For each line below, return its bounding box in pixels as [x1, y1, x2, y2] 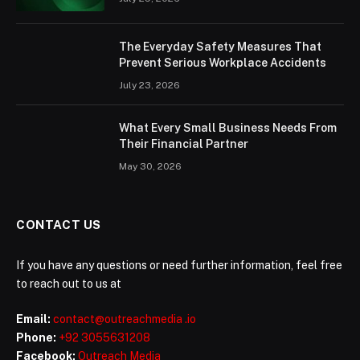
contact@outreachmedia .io [53, 313, 196, 326]
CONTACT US [16, 218, 101, 232]
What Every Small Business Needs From [119, 121, 337, 135]
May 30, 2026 [119, 161, 182, 173]
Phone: [16, 331, 56, 345]
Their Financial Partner [119, 137, 248, 151]
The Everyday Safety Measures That [119, 40, 321, 54]
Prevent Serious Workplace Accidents [119, 56, 326, 70]
